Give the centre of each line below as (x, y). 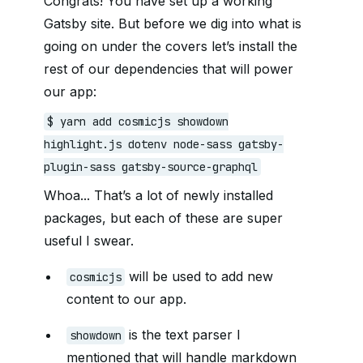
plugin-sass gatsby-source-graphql (151, 167)
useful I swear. (89, 241)
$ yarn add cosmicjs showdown (138, 122)
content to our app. (126, 299)
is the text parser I (183, 335)
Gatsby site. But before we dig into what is (173, 24)
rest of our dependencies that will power (169, 69)
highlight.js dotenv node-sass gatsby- (164, 145)
